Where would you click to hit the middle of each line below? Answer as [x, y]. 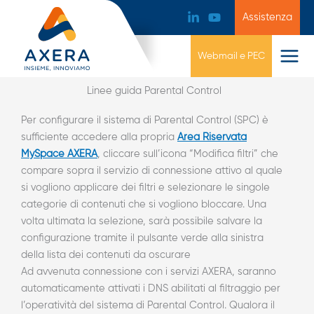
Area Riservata [212, 137]
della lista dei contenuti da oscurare [106, 255]
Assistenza [267, 18]
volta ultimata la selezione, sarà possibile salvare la [142, 221]
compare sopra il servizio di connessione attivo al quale [152, 171]
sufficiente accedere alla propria [99, 137]
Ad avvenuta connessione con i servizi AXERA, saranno [149, 272]
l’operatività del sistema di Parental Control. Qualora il [148, 306]
